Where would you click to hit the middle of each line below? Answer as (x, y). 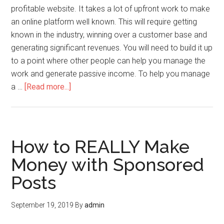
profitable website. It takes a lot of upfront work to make (111, 9)
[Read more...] (48, 87)
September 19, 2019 (42, 205)
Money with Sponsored (108, 164)
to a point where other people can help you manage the (108, 61)
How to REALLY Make (100, 146)
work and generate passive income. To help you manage (111, 74)
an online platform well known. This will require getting (104, 22)
